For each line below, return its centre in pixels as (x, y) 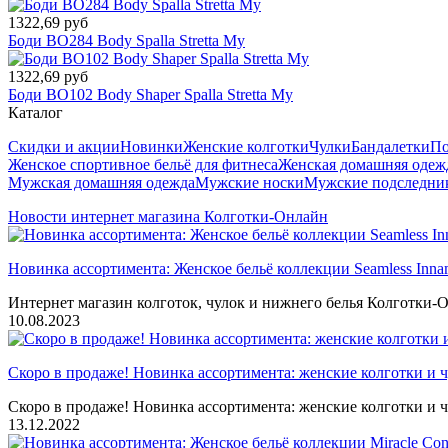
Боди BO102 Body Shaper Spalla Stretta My (150, 95)
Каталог (35, 113)
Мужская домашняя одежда (101, 183)
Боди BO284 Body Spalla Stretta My (126, 41)
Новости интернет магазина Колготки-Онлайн (168, 217)
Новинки (151, 147)
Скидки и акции (64, 147)
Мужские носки (249, 183)
